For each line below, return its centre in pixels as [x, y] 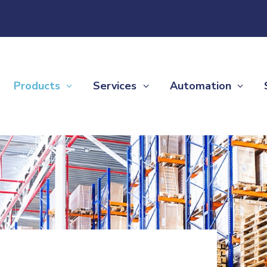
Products [37, 86]
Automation [200, 86]
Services [115, 86]
